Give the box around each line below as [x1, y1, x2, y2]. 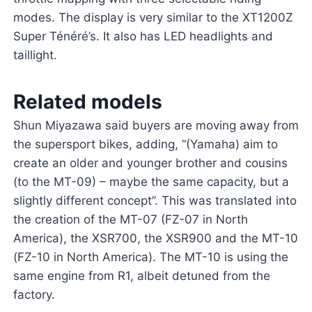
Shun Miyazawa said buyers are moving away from [13, 118, 299, 133]
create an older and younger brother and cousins [13, 156, 288, 171]
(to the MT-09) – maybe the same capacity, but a [13, 175, 289, 189]
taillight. [13, 48, 57, 63]
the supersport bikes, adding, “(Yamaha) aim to [13, 137, 278, 152]
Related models [13, 90, 162, 114]
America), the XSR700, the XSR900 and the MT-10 [13, 231, 298, 246]
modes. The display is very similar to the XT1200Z [13, 10, 293, 25]
